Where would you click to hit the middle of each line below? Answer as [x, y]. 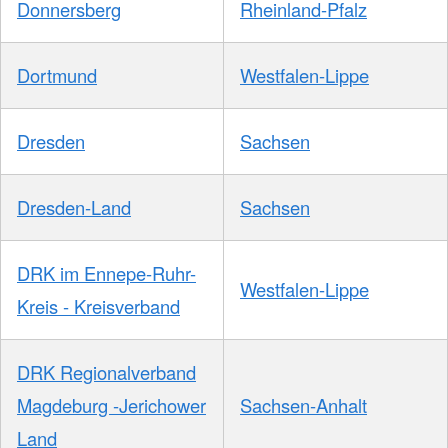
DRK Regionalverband [106, 372]
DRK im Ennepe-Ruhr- [106, 273]
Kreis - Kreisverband [98, 306]
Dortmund [57, 75]
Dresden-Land [74, 207]
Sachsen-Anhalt [303, 405]
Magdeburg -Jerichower [111, 405]
